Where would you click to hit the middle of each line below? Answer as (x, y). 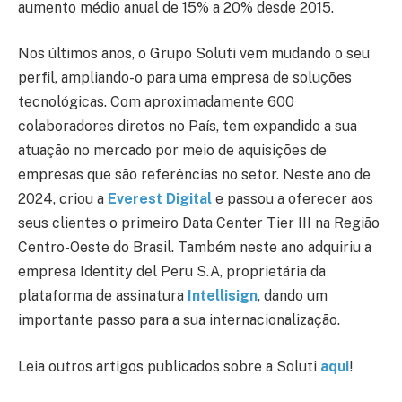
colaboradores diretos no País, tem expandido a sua (188, 127)
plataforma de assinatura (103, 296)
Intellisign (223, 296)
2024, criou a (63, 199)
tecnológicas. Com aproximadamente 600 (156, 102)
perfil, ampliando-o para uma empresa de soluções (185, 78)
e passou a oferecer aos (294, 199)
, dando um (293, 296)
